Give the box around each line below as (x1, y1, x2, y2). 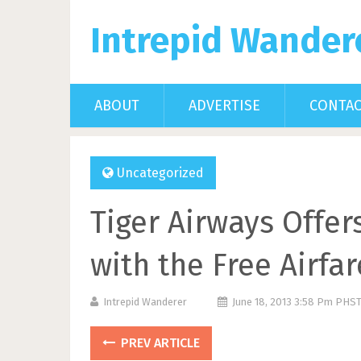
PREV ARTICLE (118, 335, 200, 351)
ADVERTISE (189, 97, 260, 114)
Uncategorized (117, 165, 204, 180)
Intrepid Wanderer (103, 296, 187, 308)
